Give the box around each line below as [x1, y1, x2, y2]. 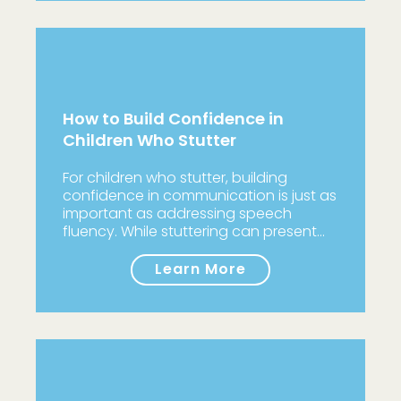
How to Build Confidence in [63, 107, 284, 130]
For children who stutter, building [63, 167, 287, 188]
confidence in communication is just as [63, 185, 337, 206]
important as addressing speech [63, 203, 292, 224]
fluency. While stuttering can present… [63, 221, 325, 242]
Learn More [155, 259, 246, 279]
